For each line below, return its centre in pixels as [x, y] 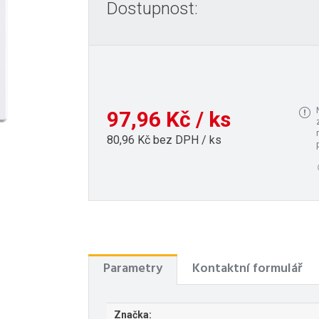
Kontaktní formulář [247, 268]
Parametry [133, 268]
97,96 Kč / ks [169, 120]
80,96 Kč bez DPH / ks [164, 140]
